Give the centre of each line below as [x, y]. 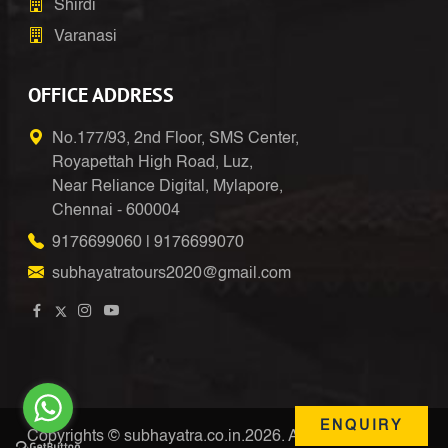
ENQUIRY [361, 426]
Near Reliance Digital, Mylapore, [167, 186]
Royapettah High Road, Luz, [152, 162]
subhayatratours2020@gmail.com [171, 273]
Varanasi [85, 36]
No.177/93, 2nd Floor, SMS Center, [175, 138]
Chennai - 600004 [116, 210]
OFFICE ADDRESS [101, 94]
